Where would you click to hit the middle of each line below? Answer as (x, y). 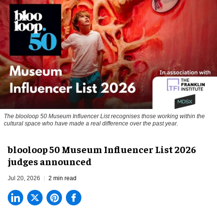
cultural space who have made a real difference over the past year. (91, 124)
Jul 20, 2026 (24, 178)
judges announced (50, 161)
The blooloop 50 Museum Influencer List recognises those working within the (104, 116)
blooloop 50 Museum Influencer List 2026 (102, 149)
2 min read (62, 178)
